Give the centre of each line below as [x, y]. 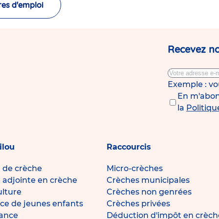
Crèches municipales [148, 180]
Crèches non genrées [149, 192]
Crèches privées [138, 204]
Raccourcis [129, 147]
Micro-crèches [135, 169]
